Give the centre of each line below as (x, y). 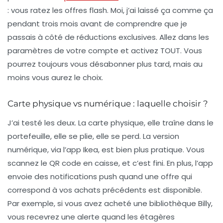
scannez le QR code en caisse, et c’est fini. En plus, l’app (110, 163)
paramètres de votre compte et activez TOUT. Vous (105, 51)
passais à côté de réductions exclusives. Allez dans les (108, 37)
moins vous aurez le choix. (55, 78)
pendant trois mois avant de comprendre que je (97, 24)
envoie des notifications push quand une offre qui (100, 177)
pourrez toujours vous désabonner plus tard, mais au (105, 64)
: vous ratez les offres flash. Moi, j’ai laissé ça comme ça (110, 10)
